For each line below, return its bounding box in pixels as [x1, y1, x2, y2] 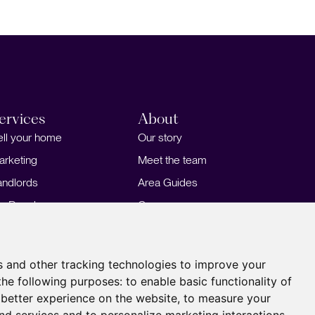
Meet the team [138, 153, 207, 167]
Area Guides [138, 175, 198, 189]
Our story [138, 130, 182, 144]
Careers [138, 198, 176, 212]
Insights [138, 220, 174, 234]
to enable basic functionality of [126, 274, 292, 288]
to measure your [184, 291, 271, 305]
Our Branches [138, 243, 203, 257]
